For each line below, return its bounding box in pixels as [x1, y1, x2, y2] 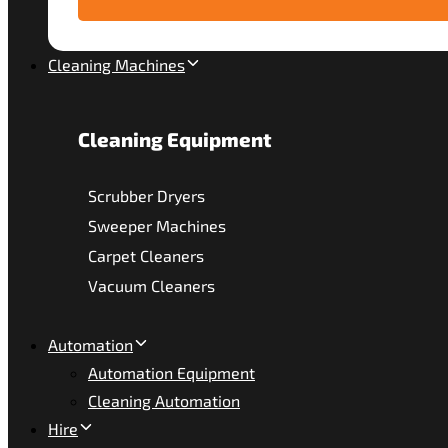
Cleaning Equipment [78, 127, 272, 151]
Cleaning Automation [88, 391, 240, 410]
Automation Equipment [88, 363, 255, 382]
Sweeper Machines [88, 216, 226, 235]
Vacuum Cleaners [88, 276, 215, 295]
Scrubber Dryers [88, 186, 205, 205]
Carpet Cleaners [88, 246, 204, 265]
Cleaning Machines [48, 55, 185, 74]
